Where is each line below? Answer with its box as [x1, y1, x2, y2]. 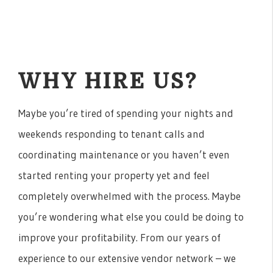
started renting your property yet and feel [18, 169, 210, 182]
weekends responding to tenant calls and [18, 127, 205, 141]
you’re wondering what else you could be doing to [18, 210, 244, 224]
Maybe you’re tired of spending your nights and [18, 107, 233, 120]
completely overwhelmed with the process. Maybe [18, 190, 241, 203]
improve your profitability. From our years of [18, 231, 221, 244]
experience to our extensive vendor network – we [18, 252, 236, 265]
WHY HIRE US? [18, 69, 198, 94]
